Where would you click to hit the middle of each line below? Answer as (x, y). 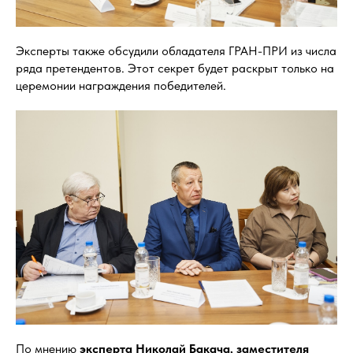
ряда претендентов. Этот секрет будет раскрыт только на (175, 69)
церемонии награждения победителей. (121, 86)
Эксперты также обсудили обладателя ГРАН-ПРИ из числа (176, 51)
